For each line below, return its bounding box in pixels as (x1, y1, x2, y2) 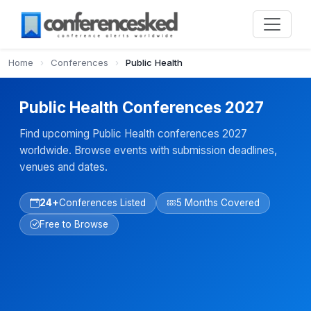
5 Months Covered (176, 197, 260, 208)
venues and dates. (19, 160, 108, 174)
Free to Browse (40, 219, 108, 230)
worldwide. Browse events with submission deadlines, (19, 144, 277, 157)
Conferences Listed (59, 197, 146, 208)
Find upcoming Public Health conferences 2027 (19, 127, 247, 140)
